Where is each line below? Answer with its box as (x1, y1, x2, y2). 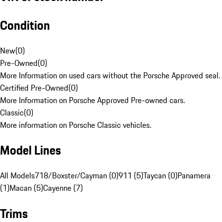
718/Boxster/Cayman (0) (35, 169, 118, 182)
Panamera (177, 169, 211, 182)
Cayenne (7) (43, 182, 83, 194)
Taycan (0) (143, 169, 177, 182)
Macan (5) (9, 182, 43, 194)
